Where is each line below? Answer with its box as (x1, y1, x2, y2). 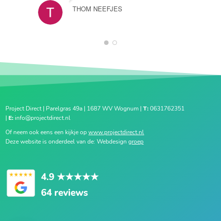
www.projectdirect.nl (88, 128, 145, 137)
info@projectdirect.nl (13, 113, 71, 122)
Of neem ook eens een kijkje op (5, 128, 89, 137)
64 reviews (41, 186, 88, 200)
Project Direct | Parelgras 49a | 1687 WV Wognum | (5, 104, 144, 112)
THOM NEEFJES (73, 3, 123, 13)
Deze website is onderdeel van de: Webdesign (5, 138, 129, 146)
